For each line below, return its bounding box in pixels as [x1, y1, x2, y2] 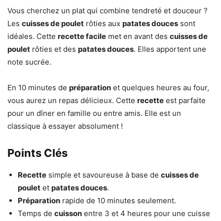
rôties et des [30, 44, 78, 54]
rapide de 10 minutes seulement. [60, 196, 176, 206]
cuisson [54, 209, 82, 219]
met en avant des [106, 32, 170, 41]
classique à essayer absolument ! [7, 121, 123, 131]
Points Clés [7, 147, 68, 160]
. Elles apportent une [134, 44, 206, 54]
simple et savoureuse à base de [46, 170, 161, 180]
